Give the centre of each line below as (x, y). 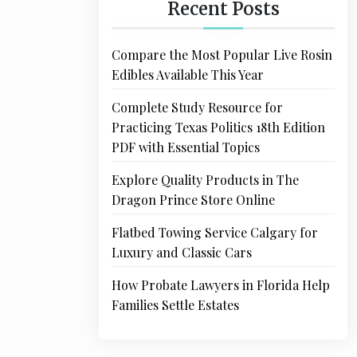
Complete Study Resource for (197, 107)
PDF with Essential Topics (186, 147)
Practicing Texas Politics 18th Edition (218, 127)
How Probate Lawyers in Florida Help (221, 284)
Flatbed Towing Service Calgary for (215, 232)
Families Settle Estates (175, 304)
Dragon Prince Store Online (193, 199)
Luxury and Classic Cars (182, 252)
